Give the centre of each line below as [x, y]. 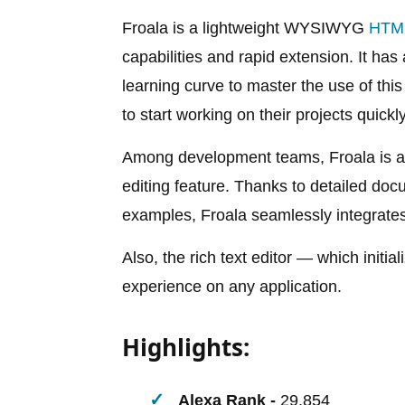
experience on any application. [232, 286]
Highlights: [186, 347]
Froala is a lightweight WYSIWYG [245, 28]
